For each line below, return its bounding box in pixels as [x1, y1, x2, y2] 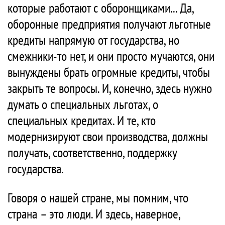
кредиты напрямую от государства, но [8, 32, 179, 49]
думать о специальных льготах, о [8, 96, 158, 113]
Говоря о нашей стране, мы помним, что [8, 189, 188, 206]
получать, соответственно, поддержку [8, 144, 177, 161]
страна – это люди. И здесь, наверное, [8, 205, 180, 222]
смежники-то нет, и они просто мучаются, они [8, 48, 214, 65]
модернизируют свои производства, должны [8, 128, 208, 145]
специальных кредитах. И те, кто [8, 112, 156, 129]
